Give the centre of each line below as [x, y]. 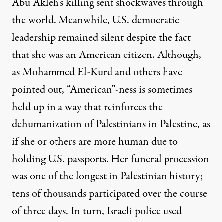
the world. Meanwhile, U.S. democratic [96, 21]
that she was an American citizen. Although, [107, 55]
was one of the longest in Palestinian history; [108, 177]
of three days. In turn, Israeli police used [97, 211]
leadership [35, 38]
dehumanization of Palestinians [79, 125]
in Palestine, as [178, 125]
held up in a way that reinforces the [87, 107]
